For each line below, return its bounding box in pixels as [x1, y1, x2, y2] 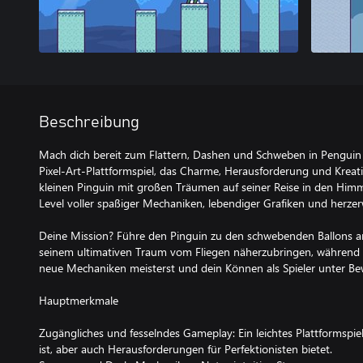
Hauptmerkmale [39, 293, 118, 308]
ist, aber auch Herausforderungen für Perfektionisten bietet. [39, 341, 332, 357]
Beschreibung [39, 114, 139, 130]
